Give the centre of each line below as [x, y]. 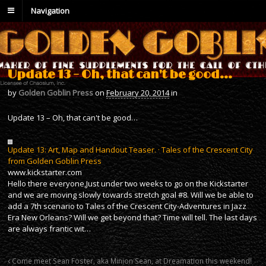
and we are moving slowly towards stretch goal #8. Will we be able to [131, 194]
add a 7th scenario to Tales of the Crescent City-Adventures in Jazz [127, 206]
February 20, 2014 [138, 92]
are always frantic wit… [49, 228]
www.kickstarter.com [45, 172]
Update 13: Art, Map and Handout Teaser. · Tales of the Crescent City [130, 149]
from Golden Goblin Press [55, 161]
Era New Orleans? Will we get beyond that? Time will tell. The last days [132, 217]
